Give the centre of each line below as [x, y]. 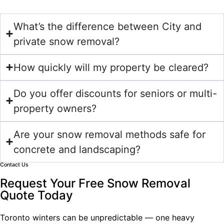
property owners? [55, 108]
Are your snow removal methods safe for [109, 134]
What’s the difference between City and [107, 26]
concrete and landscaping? [77, 149]
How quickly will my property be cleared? [111, 67]
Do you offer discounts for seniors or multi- [115, 93]
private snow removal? [66, 41]
